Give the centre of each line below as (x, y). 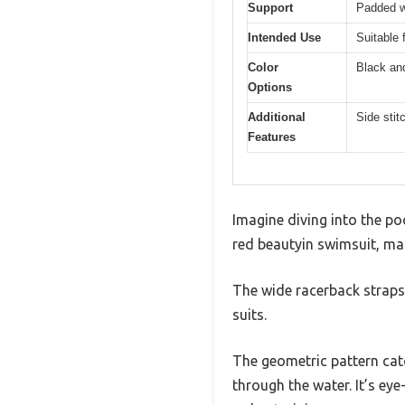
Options (270, 88)
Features (272, 137)
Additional (277, 118)
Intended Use (284, 38)
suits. (250, 314)
